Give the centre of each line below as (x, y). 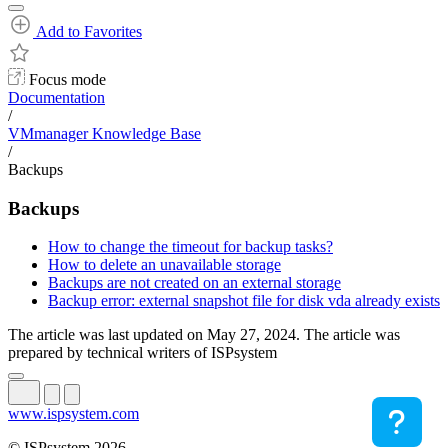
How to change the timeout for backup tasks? (190, 247)
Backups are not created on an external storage (194, 283)
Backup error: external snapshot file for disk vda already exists (244, 301)
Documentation (56, 97)
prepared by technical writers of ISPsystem (142, 353)
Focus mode (65, 79)
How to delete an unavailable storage (164, 265)
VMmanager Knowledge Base (104, 133)
